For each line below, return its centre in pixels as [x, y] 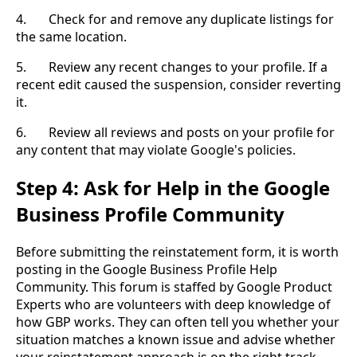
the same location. [71, 37]
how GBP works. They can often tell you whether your [178, 322]
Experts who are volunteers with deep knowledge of [173, 305]
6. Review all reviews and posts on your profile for [175, 133]
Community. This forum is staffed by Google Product [174, 287]
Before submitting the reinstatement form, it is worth [177, 252]
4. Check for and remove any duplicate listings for [175, 20]
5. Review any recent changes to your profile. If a [172, 67]
